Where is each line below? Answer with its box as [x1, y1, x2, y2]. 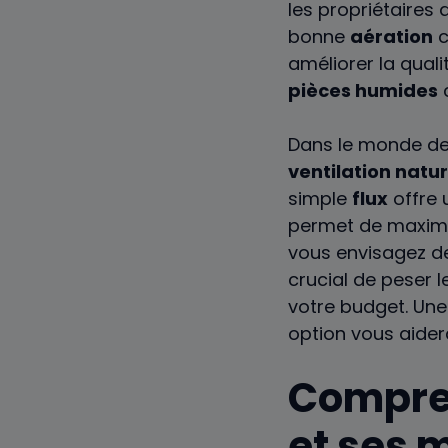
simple [288, 186, 352, 212]
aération [350, 24, 433, 50]
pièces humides [288, 78, 438, 104]
